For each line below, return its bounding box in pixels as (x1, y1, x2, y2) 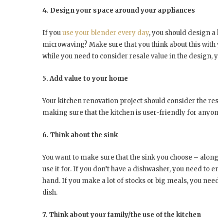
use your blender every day (62, 28, 149, 37)
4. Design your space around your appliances (42, 6, 195, 15)
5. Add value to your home (42, 74, 128, 83)
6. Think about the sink (42, 130, 118, 139)
